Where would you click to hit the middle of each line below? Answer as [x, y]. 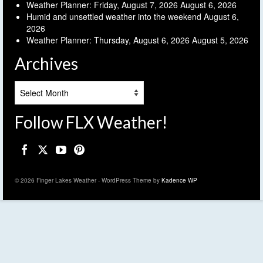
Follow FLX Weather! [91, 122]
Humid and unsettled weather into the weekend [114, 17]
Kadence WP [179, 181]
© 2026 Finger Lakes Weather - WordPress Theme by [88, 181]
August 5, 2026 [220, 40]
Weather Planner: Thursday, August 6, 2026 [108, 40]
